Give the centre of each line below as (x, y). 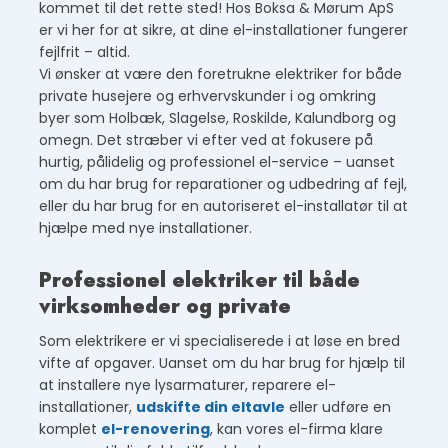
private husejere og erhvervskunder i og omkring (208, 96)
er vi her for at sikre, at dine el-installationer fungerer (224, 30)
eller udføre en (338, 407)
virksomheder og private (165, 307)
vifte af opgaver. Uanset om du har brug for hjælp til (222, 363)
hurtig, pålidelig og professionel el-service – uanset (217, 162)
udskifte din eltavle (211, 407)
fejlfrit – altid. (85, 52)
